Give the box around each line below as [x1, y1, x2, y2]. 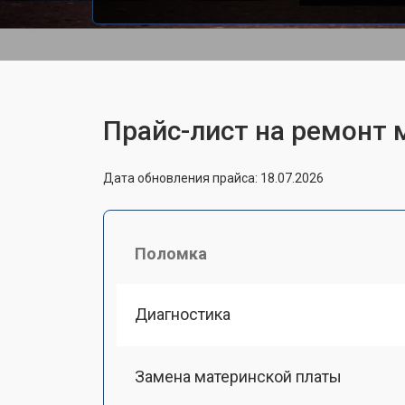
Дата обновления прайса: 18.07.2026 [103, 170, 324, 185]
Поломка [135, 243, 207, 263]
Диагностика [135, 304, 231, 324]
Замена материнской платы [135, 366, 342, 386]
